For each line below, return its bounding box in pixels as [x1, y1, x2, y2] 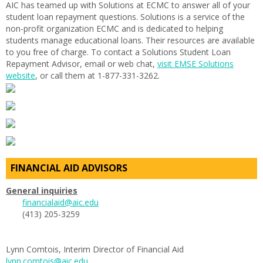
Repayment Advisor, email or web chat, [6, 58, 157, 70]
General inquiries [6, 185, 77, 197]
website [6, 70, 35, 82]
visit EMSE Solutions [157, 58, 234, 70]
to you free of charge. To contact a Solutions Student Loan [6, 46, 231, 58]
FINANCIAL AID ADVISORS [11, 161, 127, 175]
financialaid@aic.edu [22, 197, 99, 208]
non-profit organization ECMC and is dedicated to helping [6, 23, 223, 35]
